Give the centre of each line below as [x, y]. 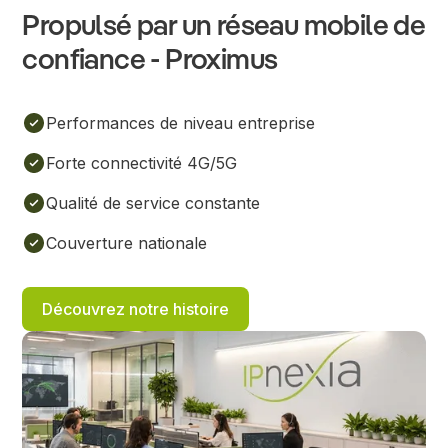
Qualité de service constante [153, 203]
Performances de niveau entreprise [181, 123]
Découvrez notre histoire [136, 309]
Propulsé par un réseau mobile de [224, 28]
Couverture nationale [127, 243]
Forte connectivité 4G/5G [142, 163]
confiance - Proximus [150, 62]
